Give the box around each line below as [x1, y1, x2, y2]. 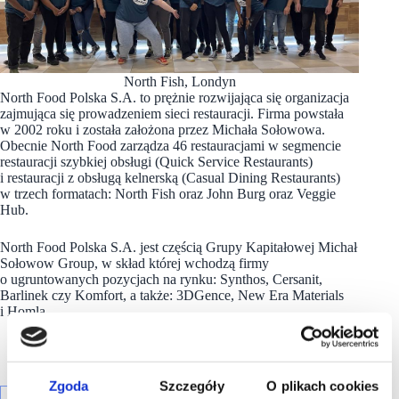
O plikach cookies [266, 378, 379, 394]
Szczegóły [159, 378, 224, 394]
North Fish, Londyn [123, 73, 236, 89]
